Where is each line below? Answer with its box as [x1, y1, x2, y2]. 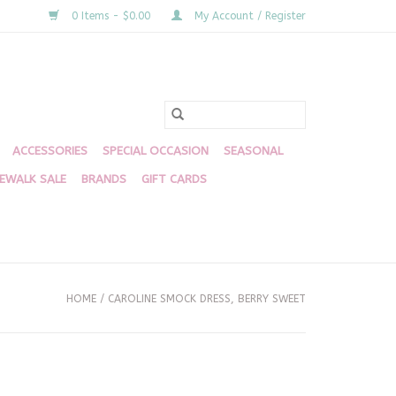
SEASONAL [224, 144, 283, 157]
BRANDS [81, 172, 126, 186]
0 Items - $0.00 [68, 10, 154, 22]
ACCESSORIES [12, 144, 88, 157]
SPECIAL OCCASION [103, 144, 209, 157]
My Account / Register [191, 10, 306, 22]
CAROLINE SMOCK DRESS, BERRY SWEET [108, 293, 306, 305]
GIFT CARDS [141, 172, 207, 186]
